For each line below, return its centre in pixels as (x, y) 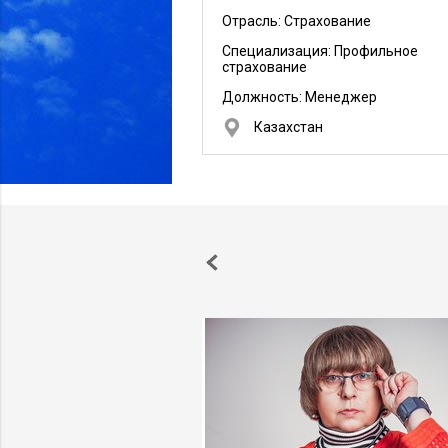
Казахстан (288, 127)
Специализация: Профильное (320, 51)
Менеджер (341, 97)
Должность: (263, 97)
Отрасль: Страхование (296, 21)
